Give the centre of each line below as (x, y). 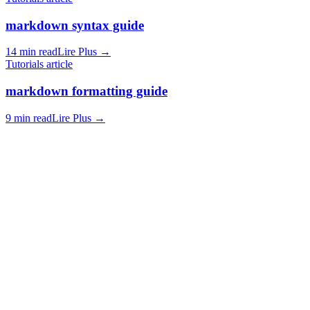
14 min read (31, 52)
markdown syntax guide (75, 25)
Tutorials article (39, 64)
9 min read (29, 118)
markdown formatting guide (86, 91)
